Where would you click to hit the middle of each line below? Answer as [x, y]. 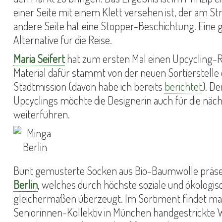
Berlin [26, 184]
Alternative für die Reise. [63, 40]
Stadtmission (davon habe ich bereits [89, 86]
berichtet [183, 86]
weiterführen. [42, 114]
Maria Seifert [39, 58]
